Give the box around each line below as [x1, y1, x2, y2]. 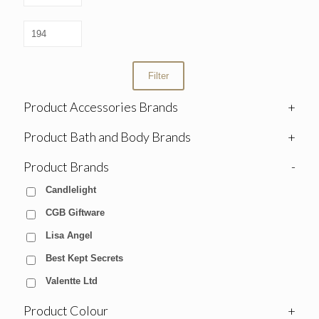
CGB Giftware [46, 207, 105, 219]
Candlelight [46, 184, 96, 196]
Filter [148, 70, 169, 82]
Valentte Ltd [46, 276, 98, 287]
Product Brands [23, 159, 109, 175]
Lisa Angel [46, 230, 93, 241]
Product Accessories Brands [23, 99, 178, 115]
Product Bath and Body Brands [23, 129, 191, 145]
